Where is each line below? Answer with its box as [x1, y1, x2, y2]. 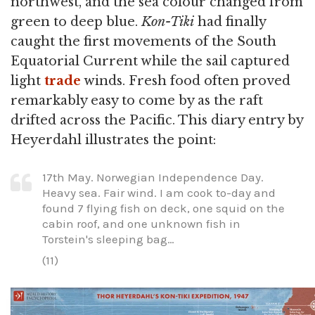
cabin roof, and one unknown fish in [42, 216, 240, 231]
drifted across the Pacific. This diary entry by [11, 112, 303, 129]
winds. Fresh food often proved [81, 73, 290, 89]
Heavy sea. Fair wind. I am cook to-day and [42, 185, 276, 200]
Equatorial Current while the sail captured [11, 53, 290, 70]
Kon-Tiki [141, 14, 194, 30]
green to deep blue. [11, 14, 141, 30]
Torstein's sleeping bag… [42, 231, 174, 246]
